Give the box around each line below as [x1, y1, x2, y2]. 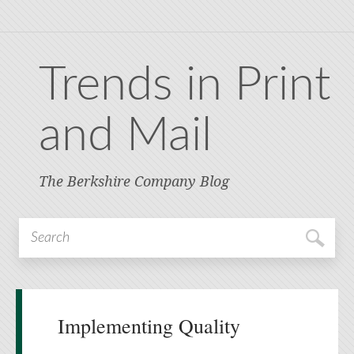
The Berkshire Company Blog [39, 173, 229, 190]
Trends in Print [39, 62, 331, 109]
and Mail [39, 112, 212, 160]
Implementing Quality [58, 312, 240, 339]
